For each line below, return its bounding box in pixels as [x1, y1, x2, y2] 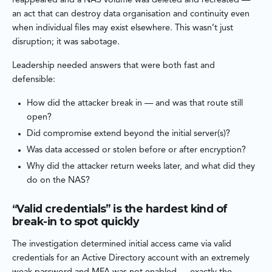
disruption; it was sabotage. [12, 38, 120, 47]
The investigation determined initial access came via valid [12, 240, 231, 250]
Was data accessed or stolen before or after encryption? [27, 146, 246, 155]
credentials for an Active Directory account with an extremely [12, 254, 250, 263]
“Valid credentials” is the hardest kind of [12, 202, 228, 216]
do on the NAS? [27, 176, 90, 186]
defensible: [12, 75, 55, 85]
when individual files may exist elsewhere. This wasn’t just [12, 24, 233, 33]
